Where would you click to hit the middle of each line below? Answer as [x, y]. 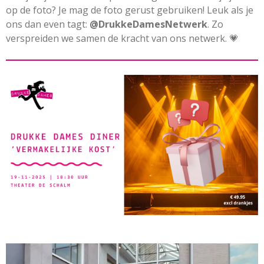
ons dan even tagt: [48, 24]
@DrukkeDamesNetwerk [148, 24]
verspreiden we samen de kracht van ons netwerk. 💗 [122, 38]
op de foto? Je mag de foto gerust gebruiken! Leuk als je [130, 10]
